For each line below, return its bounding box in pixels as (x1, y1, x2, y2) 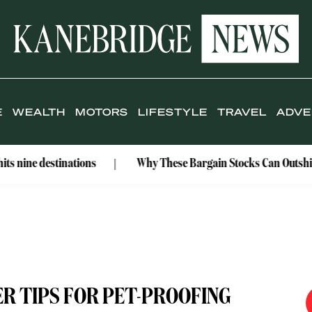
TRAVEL (217, 105, 267, 118)
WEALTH (13, 105, 66, 118)
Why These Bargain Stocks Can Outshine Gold (91, 157, 302, 171)
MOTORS (75, 105, 129, 118)
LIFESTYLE (138, 105, 208, 118)
